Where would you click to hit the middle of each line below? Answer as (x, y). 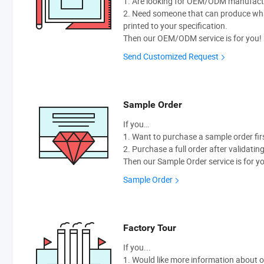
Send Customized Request (171, 57)
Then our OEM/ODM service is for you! (192, 38)
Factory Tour (150, 228)
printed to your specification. (175, 26)
